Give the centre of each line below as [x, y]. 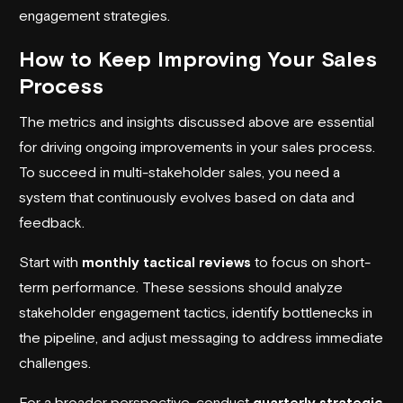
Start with [50, 261]
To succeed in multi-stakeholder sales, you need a [179, 171]
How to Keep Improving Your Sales [198, 58]
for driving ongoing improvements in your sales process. [197, 146]
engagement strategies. [94, 15]
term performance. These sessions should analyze [181, 287]
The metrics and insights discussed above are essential [197, 121]
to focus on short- [311, 261]
